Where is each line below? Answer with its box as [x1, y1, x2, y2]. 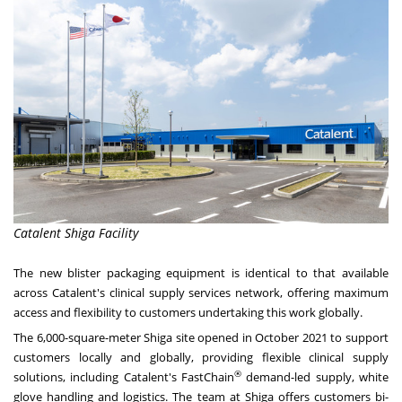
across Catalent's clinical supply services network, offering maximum [13, 284, 389, 301]
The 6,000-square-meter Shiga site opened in [13, 328, 256, 345]
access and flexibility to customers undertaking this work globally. [13, 303, 363, 320]
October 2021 [255, 328, 328, 345]
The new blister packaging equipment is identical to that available [13, 264, 389, 281]
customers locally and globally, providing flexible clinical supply [13, 348, 389, 365]
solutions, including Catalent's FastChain [13, 368, 234, 385]
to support [327, 328, 389, 345]
